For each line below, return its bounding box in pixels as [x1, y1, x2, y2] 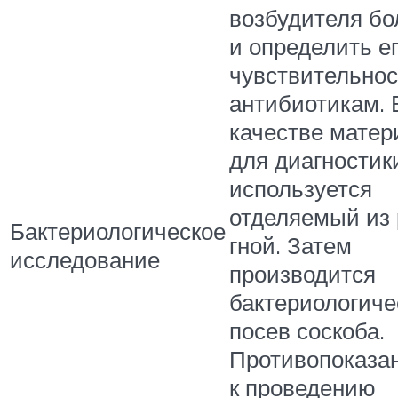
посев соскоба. [229, 315, 385, 345]
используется [229, 173, 372, 203]
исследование [10, 244, 160, 274]
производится [229, 259, 376, 288]
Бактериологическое [10, 216, 226, 245]
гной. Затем [229, 230, 352, 259]
